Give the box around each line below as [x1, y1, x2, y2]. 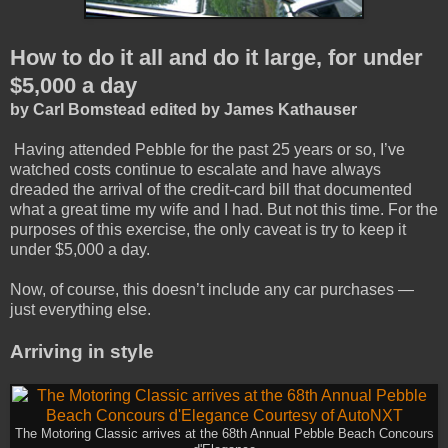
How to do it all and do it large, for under [10, 44, 423, 70]
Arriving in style [10, 340, 154, 362]
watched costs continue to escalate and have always [10, 160, 381, 178]
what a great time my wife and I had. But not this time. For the [10, 200, 438, 218]
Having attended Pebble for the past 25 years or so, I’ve [10, 140, 405, 158]
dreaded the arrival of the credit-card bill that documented [10, 180, 412, 198]
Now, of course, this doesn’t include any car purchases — [10, 280, 414, 298]
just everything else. [10, 300, 151, 318]
